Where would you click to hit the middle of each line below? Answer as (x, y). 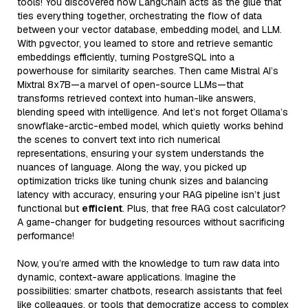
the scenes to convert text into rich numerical (119, 139)
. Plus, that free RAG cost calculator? (204, 208)
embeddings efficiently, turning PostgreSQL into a (126, 57)
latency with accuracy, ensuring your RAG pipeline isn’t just (148, 194)
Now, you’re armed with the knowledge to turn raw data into (148, 263)
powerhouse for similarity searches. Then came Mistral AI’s (148, 70)
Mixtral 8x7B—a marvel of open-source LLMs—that (130, 84)
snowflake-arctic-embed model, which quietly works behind (150, 125)
